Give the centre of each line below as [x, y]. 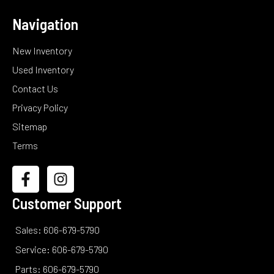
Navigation [45, 24]
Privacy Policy [40, 107]
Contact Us [35, 88]
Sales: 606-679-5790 [57, 229]
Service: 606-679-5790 [62, 249]
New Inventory [42, 50]
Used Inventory [43, 69]
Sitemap [30, 126]
